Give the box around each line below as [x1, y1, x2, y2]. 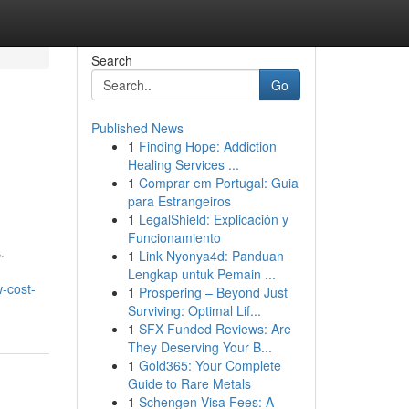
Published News [90, 119, 184, 137]
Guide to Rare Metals [127, 374, 251, 393]
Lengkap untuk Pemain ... [127, 265, 276, 283]
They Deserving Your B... [127, 338, 272, 356]
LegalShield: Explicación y [138, 210, 288, 228]
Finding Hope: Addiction [138, 137, 277, 155]
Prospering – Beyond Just [138, 283, 288, 301]
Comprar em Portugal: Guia [138, 173, 299, 192]
